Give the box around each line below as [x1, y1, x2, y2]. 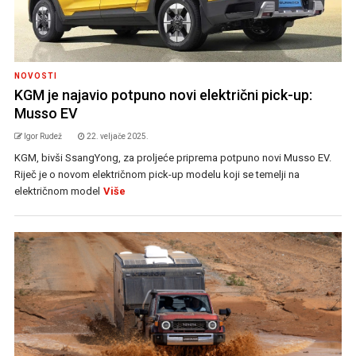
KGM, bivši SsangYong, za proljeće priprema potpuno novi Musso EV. [14, 152, 331, 164]
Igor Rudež [23, 132, 62, 141]
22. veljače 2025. [86, 132, 149, 141]
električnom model [14, 185, 100, 198]
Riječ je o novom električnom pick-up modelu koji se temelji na [14, 168, 300, 181]
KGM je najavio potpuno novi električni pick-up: [14, 87, 312, 104]
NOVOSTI [14, 72, 57, 81]
